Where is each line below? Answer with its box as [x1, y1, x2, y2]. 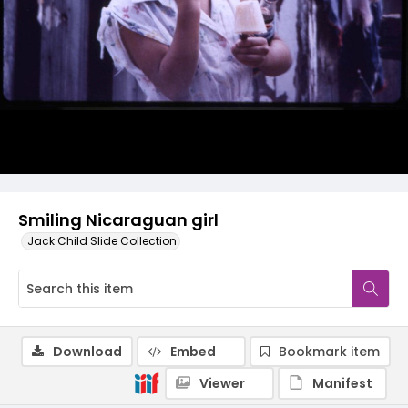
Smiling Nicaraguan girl [18, 209, 219, 231]
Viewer [199, 374, 245, 393]
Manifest [312, 374, 372, 393]
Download [53, 342, 122, 361]
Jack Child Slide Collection [27, 233, 177, 249]
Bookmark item [279, 342, 380, 361]
